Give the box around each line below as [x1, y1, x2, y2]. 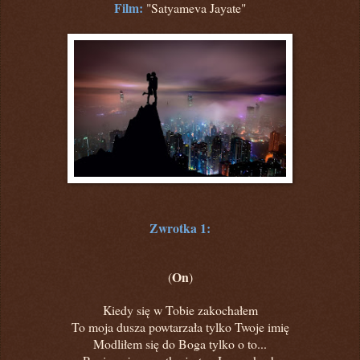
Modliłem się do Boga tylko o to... [93, 334, 267, 352]
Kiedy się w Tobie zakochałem [102, 301, 258, 318]
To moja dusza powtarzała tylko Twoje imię [71, 317, 289, 335]
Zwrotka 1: [149, 218, 211, 237]
